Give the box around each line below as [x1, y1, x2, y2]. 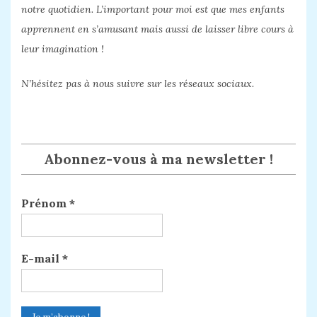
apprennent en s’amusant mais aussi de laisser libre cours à [21, 23, 294, 36]
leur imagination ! [21, 42, 104, 56]
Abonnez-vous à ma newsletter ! [44, 150, 273, 168]
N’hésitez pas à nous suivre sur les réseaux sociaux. [21, 77, 254, 91]
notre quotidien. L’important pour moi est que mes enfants [21, 3, 284, 16]
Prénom [21, 196, 69, 211]
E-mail [21, 251, 62, 266]
